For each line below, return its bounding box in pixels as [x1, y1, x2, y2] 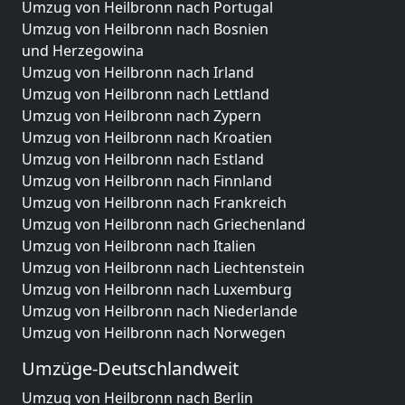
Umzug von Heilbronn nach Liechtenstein [22, 258, 305, 278]
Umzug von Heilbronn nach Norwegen [22, 323, 286, 343]
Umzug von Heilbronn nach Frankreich [22, 193, 287, 212]
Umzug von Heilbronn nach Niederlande [22, 301, 297, 321]
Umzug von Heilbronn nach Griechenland [22, 214, 306, 234]
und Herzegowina [22, 41, 144, 61]
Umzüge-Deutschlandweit [22, 356, 239, 381]
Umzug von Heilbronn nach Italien [22, 236, 256, 256]
